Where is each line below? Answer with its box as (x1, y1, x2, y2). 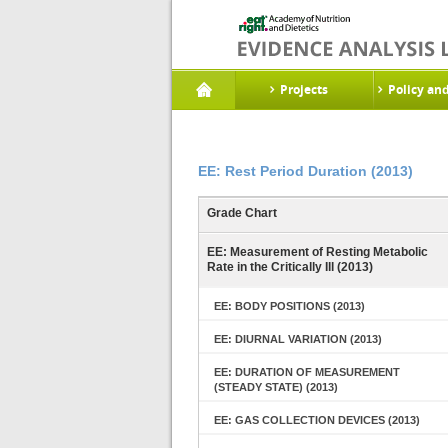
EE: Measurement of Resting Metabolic (207, 245, 428, 259)
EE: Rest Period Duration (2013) (198, 163, 413, 179)
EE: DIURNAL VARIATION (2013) (214, 333, 382, 345)
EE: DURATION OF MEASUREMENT (214, 366, 400, 378)
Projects (280, 81, 328, 98)
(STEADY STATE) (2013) (214, 381, 338, 393)
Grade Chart (207, 206, 277, 220)
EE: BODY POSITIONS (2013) (214, 300, 365, 312)
